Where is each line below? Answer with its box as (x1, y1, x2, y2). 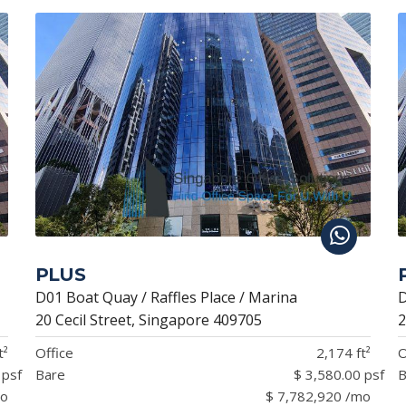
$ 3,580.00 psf (293, 364, 384, 383)
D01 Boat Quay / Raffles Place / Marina (34, 286, 297, 307)
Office (34, 343, 73, 362)
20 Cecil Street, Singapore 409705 (34, 309, 262, 330)
